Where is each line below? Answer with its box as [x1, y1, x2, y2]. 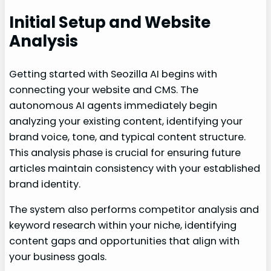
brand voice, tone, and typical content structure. [9, 130, 246, 145]
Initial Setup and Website [9, 11, 211, 34]
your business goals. [9, 250, 107, 264]
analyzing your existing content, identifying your [9, 114, 243, 129]
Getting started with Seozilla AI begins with [9, 67, 218, 82]
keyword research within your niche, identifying [9, 218, 237, 233]
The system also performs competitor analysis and [9, 203, 260, 217]
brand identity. [9, 177, 81, 192]
